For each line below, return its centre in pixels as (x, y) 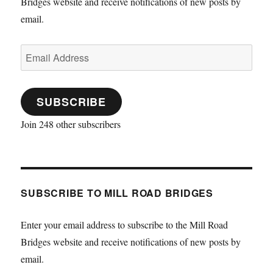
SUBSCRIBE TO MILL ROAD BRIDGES (117, 193)
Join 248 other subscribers (71, 124)
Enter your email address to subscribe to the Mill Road (125, 224)
